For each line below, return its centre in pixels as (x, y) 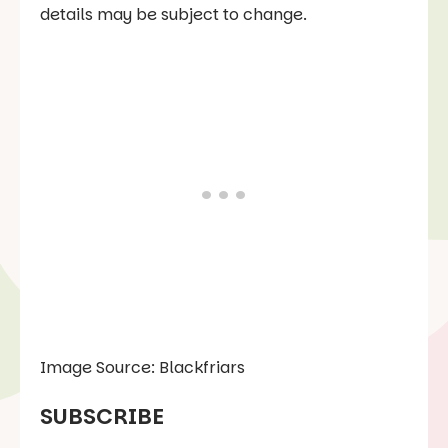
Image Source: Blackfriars (142, 368)
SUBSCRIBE (102, 416)
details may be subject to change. (173, 15)
